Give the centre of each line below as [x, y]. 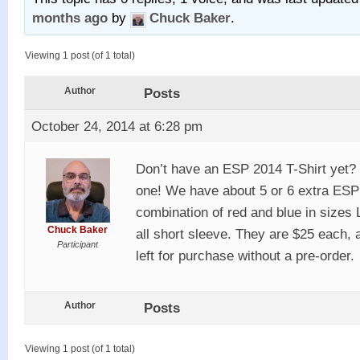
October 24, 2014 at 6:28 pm [117, 126]
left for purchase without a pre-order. [245, 255]
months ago [70, 18]
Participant [78, 244]
